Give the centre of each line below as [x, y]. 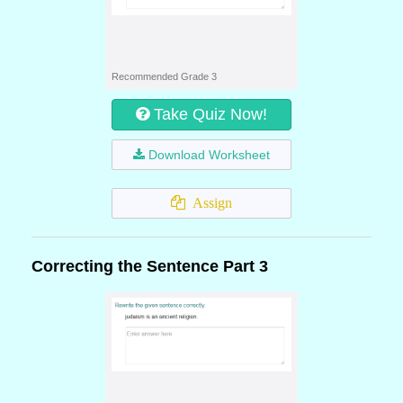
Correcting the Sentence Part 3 [150, 266]
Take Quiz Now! [210, 114]
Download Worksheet [209, 155]
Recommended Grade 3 [164, 76]
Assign [209, 203]
